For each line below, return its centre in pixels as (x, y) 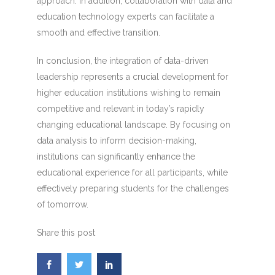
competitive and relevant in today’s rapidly (120, 108)
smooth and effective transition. (98, 32)
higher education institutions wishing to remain (128, 92)
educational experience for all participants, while (132, 172)
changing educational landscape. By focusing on (133, 124)
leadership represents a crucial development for (132, 76)
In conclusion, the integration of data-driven (122, 60)
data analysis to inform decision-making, (116, 140)
